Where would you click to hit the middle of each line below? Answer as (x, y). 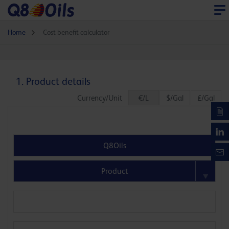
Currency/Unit (103, 98)
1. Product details (53, 82)
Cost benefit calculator (76, 32)
